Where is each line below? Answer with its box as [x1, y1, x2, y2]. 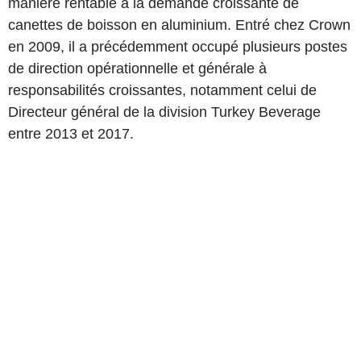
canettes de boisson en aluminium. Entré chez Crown [8, 17, 351, 33]
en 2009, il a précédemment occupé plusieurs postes [8, 39, 347, 55]
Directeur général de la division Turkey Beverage [8, 104, 321, 120]
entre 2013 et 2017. [8, 126, 134, 142]
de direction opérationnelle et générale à [8, 60, 267, 77]
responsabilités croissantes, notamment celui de [8, 82, 317, 98]
